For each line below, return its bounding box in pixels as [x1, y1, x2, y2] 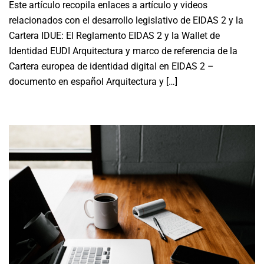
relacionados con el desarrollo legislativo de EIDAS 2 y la [9, 15, 243, 26]
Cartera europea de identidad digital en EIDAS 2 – [9, 61, 214, 72]
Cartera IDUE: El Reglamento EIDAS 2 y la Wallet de [9, 30, 220, 41]
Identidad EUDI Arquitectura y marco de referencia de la [9, 45, 237, 57]
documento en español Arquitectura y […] [9, 76, 177, 87]
